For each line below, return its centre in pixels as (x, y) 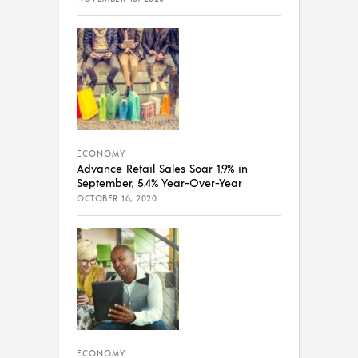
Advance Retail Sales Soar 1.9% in (162, 167)
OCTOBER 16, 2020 (117, 198)
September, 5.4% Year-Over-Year (159, 182)
